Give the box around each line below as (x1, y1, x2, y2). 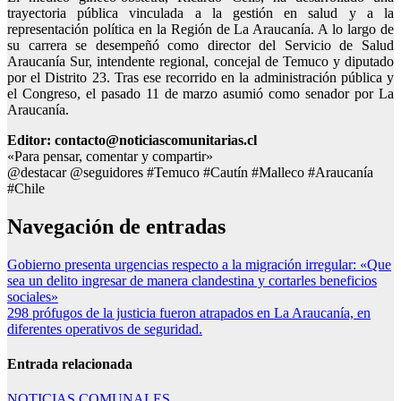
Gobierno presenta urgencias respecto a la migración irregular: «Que (7, 256, 391, 272)
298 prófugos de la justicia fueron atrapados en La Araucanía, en (7, 304, 371, 320)
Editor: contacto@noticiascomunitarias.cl (7, 132, 257, 148)
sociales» (7, 288, 58, 304)
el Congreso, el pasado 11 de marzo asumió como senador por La (7, 85, 394, 101)
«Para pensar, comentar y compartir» (7, 148, 213, 164)
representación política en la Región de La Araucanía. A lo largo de (7, 21, 394, 37)
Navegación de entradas (7, 214, 226, 238)
